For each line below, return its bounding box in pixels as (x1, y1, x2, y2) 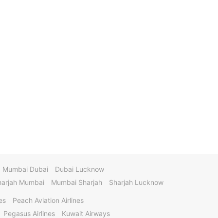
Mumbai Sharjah (51, 178, 102, 186)
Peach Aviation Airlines (13, 196, 84, 204)
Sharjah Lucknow (109, 178, 163, 186)
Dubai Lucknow (55, 165, 104, 173)
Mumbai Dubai (2, 165, 48, 173)
